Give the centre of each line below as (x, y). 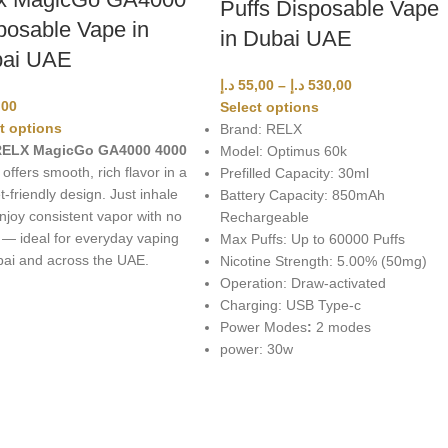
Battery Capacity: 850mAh (303, 195)
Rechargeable (265, 217)
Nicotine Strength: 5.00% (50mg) (324, 261)
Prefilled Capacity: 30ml (295, 173)
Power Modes (264, 327)
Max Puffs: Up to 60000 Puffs (313, 239)
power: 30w (257, 349)
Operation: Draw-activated (303, 283)
